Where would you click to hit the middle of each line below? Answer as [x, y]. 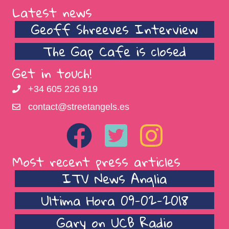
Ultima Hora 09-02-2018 [114, 201]
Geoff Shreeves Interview [114, 29]
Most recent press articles [96, 162]
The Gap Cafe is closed [114, 51]
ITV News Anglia [114, 179]
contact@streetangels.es [79, 107]
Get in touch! [52, 73]
